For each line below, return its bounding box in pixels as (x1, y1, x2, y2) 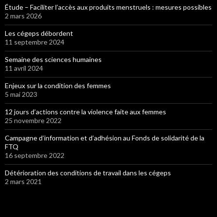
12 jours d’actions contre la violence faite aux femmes (5, 107, 166, 116)
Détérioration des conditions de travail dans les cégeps (5, 168, 171, 177)
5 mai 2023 (5, 90, 37, 98)
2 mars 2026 (5, 11, 42, 20)
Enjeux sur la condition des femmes (5, 81, 111, 90)
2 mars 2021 (5, 177, 42, 186)
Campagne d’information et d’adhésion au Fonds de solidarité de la (5, 133, 204, 142)
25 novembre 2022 (5, 116, 62, 124)
